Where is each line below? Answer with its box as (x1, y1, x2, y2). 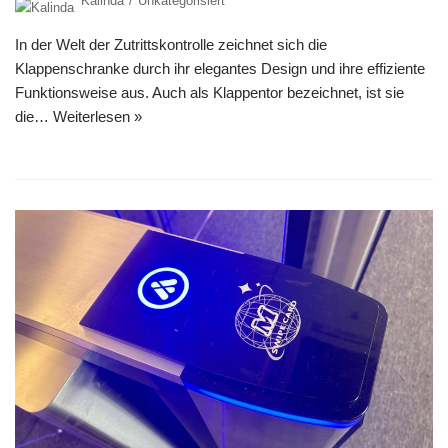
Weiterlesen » (53, 108, 142, 126)
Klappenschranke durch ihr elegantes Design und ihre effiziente (15, 60, 425, 78)
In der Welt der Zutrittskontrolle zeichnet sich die (15, 36, 327, 54)
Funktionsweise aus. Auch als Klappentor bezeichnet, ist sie (15, 84, 404, 102)
